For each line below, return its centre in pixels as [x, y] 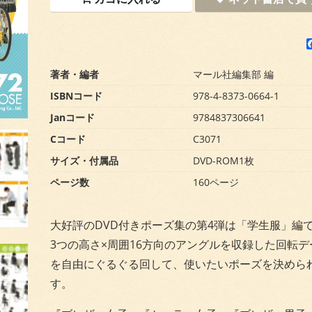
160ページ [216, 182]
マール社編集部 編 [233, 74]
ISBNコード [76, 95]
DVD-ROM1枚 [224, 160]
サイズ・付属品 [84, 160]
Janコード [72, 117]
